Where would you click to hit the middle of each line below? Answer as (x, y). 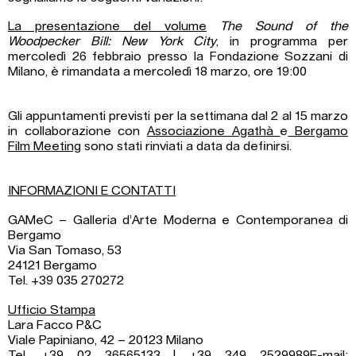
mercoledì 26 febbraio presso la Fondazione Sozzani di (178, 57)
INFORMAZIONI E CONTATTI (92, 191)
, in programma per (282, 42)
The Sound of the (284, 27)
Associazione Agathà (214, 132)
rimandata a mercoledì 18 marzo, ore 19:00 (184, 72)
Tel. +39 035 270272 (66, 281)
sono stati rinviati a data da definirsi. (186, 147)
